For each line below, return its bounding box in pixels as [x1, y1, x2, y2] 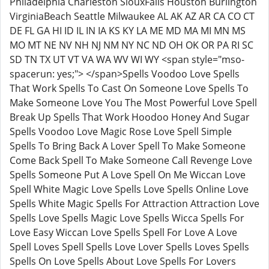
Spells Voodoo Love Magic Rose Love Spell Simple [10, 125, 232, 138]
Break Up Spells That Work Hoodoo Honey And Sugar [10, 110, 250, 124]
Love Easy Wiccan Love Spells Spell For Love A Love [10, 226, 237, 239]
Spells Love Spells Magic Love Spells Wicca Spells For [10, 211, 244, 225]
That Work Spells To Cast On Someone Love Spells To [10, 82, 249, 95]
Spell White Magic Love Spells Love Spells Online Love [10, 183, 249, 196]
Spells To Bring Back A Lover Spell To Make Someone [10, 139, 246, 153]
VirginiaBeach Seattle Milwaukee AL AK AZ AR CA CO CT [10, 10, 255, 23]
